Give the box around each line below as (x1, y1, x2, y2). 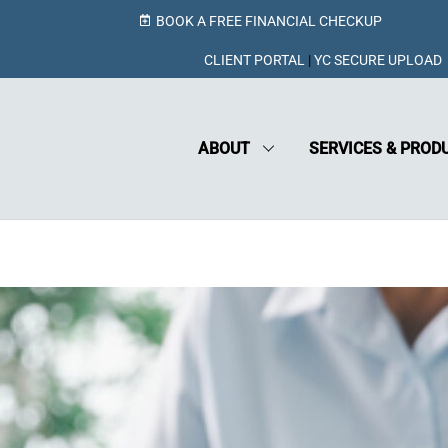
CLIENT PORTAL (204, 52, 306, 68)
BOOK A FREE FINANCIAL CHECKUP (156, 13, 383, 29)
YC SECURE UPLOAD (314, 52, 443, 68)
